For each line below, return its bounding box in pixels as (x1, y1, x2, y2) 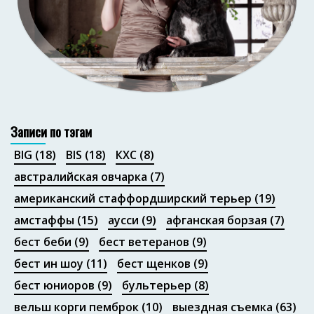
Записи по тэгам (11, 121, 92, 142)
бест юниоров (14, 277, 95, 293)
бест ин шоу (14, 255, 83, 271)
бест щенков (117, 255, 191, 271)
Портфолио (121, 94, 193, 120)
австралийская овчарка (14, 168, 147, 184)
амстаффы (14, 212, 74, 228)
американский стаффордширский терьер (14, 190, 252, 206)
